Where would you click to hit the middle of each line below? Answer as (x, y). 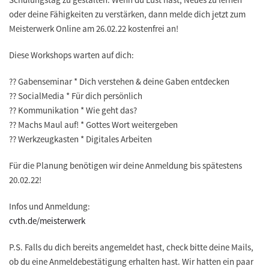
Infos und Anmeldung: (50, 206)
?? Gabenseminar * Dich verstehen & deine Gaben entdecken (119, 81)
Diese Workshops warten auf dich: (73, 55)
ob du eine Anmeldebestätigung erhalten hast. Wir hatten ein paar (131, 261)
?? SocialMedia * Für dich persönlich (76, 95)
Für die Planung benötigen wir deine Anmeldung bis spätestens (125, 165)
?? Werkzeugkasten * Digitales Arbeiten (80, 139)
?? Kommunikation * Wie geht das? (73, 110)
